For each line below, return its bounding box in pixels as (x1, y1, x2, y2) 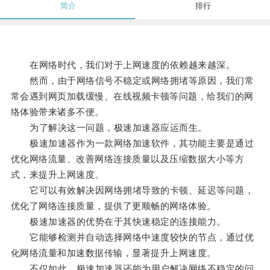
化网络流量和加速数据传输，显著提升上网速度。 (10, 248, 216, 259)
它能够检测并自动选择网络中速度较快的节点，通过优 (10, 232, 254, 243)
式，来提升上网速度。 (10, 169, 104, 180)
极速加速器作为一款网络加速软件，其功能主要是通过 (10, 138, 254, 149)
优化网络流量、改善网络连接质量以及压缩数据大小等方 (10, 154, 245, 165)
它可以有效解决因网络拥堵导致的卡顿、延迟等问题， (10, 185, 254, 196)
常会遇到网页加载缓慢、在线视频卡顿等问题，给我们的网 (10, 91, 254, 102)
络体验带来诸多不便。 (10, 107, 104, 118)
